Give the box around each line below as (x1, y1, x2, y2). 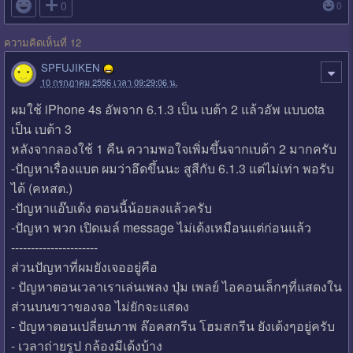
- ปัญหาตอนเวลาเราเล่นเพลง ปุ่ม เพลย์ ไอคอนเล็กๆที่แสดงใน (10, 277, 342, 295)
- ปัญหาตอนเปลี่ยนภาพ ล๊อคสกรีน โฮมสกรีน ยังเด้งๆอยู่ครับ (10, 316, 335, 335)
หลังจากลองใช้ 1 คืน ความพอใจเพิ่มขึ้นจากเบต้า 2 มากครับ (10, 139, 336, 158)
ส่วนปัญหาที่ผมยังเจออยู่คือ (10, 257, 158, 276)
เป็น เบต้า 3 (10, 119, 72, 138)
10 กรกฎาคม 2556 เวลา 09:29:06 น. (40, 75, 178, 88)
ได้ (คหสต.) (10, 178, 72, 197)
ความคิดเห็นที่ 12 (3, 34, 81, 50)
